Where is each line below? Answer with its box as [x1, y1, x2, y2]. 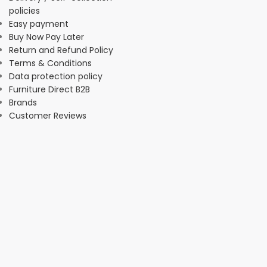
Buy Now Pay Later [9, 30, 84, 43]
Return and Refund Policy [9, 44, 113, 56]
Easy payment [9, 17, 69, 30]
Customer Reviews [9, 109, 86, 122]
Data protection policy [9, 70, 103, 82]
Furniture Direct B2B [9, 83, 90, 95]
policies [9, 4, 40, 17]
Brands [9, 96, 37, 108]
